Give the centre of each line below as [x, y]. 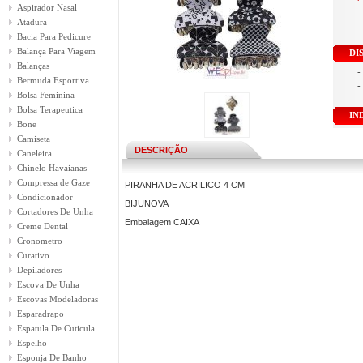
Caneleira [34, 153]
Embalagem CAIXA [162, 222]
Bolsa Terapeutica [50, 109]
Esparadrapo [41, 314]
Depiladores [39, 270]
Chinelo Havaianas [52, 168]
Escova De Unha [48, 284]
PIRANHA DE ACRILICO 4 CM [185, 185]
